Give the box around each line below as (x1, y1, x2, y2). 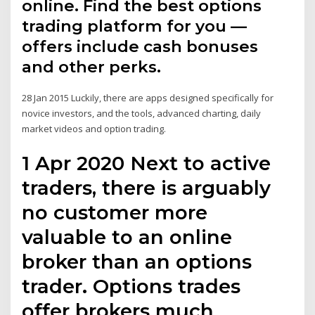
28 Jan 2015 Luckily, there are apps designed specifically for (22, 91, 274, 105)
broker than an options (22, 249, 252, 274)
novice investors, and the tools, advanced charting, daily (22, 107, 262, 120)
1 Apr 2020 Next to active (22, 150, 271, 175)
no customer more (22, 200, 208, 224)
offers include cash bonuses (22, 37, 259, 57)
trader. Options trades (22, 274, 241, 298)
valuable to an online (22, 224, 233, 249)
